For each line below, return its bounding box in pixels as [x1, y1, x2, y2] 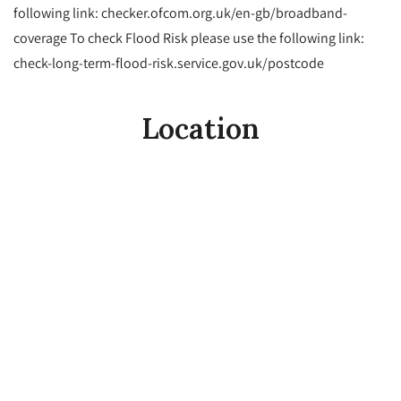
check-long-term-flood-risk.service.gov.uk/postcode [13, 54, 324, 73]
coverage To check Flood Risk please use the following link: [13, 29, 364, 47]
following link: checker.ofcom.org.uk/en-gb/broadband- [13, 4, 347, 22]
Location [141, 110, 260, 148]
